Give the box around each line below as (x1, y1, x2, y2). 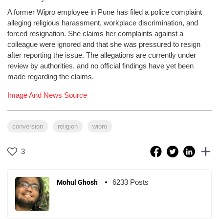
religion (58, 123, 78, 131)
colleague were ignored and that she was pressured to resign (7, 40, 200, 49)
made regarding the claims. (7, 72, 94, 81)
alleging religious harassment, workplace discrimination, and (7, 19, 198, 27)
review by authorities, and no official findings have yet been (7, 62, 194, 70)
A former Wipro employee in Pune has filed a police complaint (7, 8, 202, 17)
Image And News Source (7, 91, 87, 100)
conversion (12, 123, 43, 131)
